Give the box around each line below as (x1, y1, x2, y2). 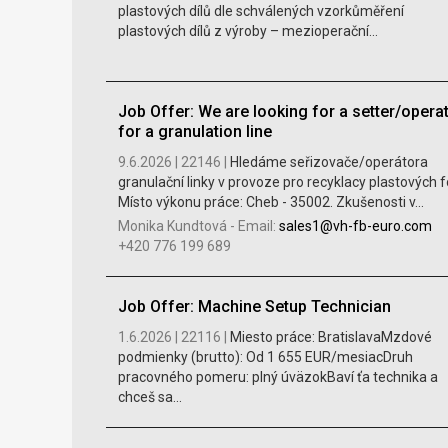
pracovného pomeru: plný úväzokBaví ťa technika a (117, 369, 438, 386)
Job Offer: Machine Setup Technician (117, 297, 391, 317)
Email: (237, 218, 279, 235)
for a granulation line (117, 122, 272, 142)
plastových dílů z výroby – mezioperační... (117, 23, 378, 40)
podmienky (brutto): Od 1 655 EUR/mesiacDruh (117, 349, 413, 366)
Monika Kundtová (117, 218, 227, 235)
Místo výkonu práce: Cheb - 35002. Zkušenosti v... (117, 194, 424, 211)
